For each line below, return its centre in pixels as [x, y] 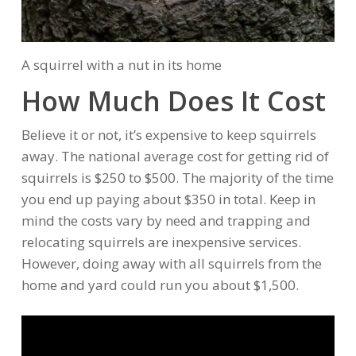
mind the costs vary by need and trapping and [166, 220]
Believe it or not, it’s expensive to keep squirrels [168, 134]
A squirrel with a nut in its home [121, 64]
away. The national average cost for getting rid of [175, 156]
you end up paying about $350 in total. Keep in [168, 199]
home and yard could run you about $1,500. [160, 284]
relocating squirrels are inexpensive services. [161, 242]
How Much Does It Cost [173, 101]
